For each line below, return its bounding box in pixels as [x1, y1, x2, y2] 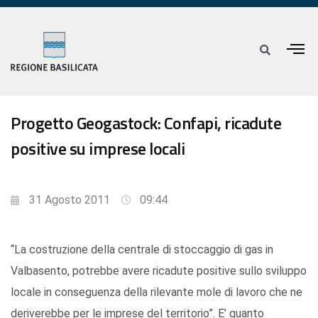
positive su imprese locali [11, 136, 185, 162]
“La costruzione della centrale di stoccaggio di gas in [11, 243, 273, 257]
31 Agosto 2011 [29, 193, 110, 207]
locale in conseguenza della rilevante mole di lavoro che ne [11, 285, 302, 300]
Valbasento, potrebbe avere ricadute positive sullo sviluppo [11, 264, 307, 278]
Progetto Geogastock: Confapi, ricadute [11, 110, 281, 136]
